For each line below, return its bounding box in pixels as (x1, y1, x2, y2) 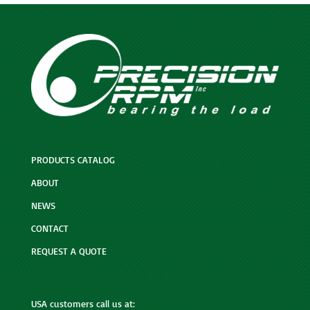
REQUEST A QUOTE (30, 245, 107, 257)
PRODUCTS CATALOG (30, 154, 115, 166)
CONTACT (30, 222, 69, 235)
